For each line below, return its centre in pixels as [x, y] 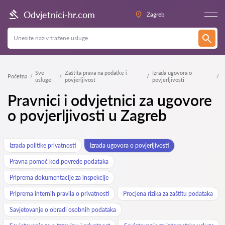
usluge [43, 80]
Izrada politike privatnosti [43, 145]
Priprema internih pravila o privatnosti [59, 194]
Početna [17, 76]
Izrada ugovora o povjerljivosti [129, 145]
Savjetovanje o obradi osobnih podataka [63, 210]
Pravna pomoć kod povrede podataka [59, 161]
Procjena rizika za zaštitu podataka [168, 194]
